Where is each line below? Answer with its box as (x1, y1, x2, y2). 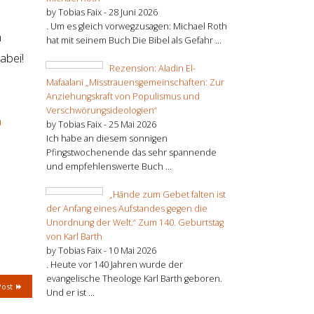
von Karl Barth (46, 230, 102, 243)
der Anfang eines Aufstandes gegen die (46, 202, 207, 214)
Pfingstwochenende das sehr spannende (46, 146, 217, 158)
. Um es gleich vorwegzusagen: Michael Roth (46, 20, 227, 32)
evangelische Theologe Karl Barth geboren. (46, 272, 222, 285)
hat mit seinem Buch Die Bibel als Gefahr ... (46, 34, 221, 46)
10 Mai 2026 (109, 244, 156, 257)
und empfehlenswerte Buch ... (46, 160, 172, 172)
